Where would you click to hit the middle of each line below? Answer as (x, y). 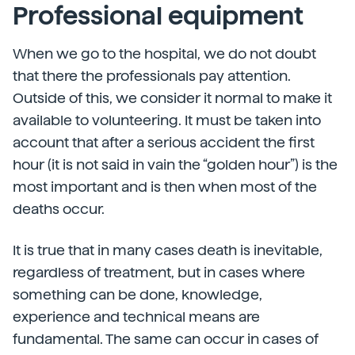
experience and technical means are (136, 317)
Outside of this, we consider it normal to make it (172, 98)
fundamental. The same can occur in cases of (166, 339)
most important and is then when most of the (165, 187)
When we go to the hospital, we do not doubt (164, 53)
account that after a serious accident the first (164, 142)
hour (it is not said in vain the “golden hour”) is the (175, 164)
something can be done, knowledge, (137, 294)
